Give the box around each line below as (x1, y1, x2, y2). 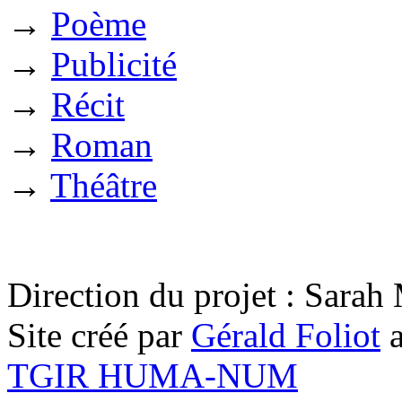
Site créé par (7, 316, 191, 355)
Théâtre (50, 166, 157, 205)
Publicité (51, 45, 177, 84)
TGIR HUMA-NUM (7, 356, 298, 396)
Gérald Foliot (191, 316, 380, 355)
